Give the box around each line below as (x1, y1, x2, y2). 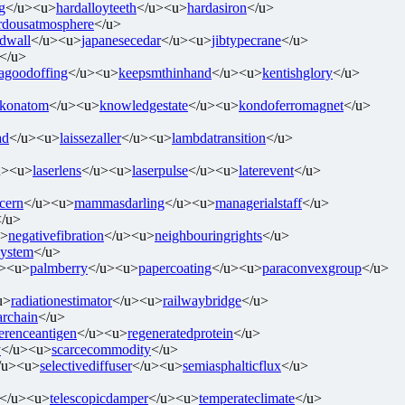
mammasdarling (74, 194, 165, 211)
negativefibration (8, 227, 104, 243)
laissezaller (60, 129, 121, 146)
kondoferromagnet (239, 97, 344, 113)
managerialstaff (215, 194, 302, 211)
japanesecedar (81, 32, 161, 48)
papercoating (138, 259, 212, 276)
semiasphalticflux (183, 357, 281, 373)
